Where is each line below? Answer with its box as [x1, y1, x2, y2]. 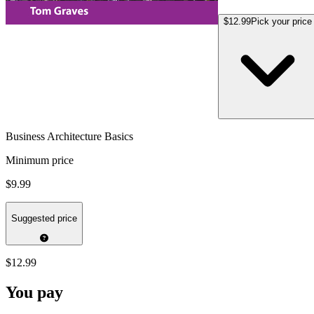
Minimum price [6, 153, 74, 166]
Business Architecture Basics [6, 130, 133, 142]
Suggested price [11, 213, 77, 224]
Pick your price [251, 15, 312, 27]
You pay [6, 283, 63, 302]
